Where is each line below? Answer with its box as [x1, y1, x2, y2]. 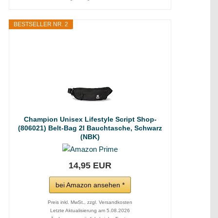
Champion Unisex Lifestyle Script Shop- [23, 115, 157, 123]
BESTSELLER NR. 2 [14, 21, 68, 28]
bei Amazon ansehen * [55, 181, 125, 189]
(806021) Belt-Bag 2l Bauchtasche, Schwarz [18, 124, 162, 132]
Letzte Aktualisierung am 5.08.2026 [50, 208, 130, 213]
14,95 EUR [69, 161, 111, 170]
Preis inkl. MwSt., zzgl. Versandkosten [48, 200, 132, 205]
